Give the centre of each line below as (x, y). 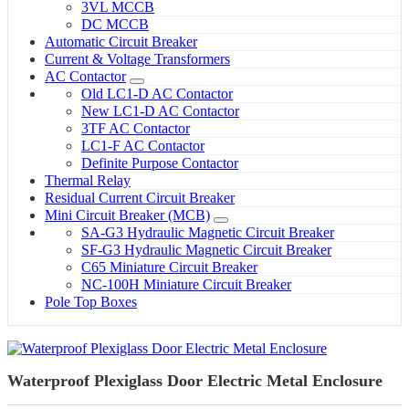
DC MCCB (115, 24)
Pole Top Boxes (91, 301)
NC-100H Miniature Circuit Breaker (186, 284)
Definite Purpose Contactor (160, 163)
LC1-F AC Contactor (143, 145)
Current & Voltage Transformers (137, 58)
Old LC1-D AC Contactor (157, 93)
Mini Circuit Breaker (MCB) (127, 215)
